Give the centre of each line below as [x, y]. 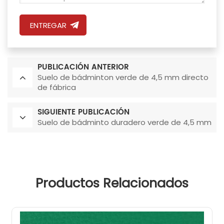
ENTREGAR [48, 25]
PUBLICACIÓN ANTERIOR [83, 67]
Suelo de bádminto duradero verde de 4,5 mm [124, 122]
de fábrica [57, 87]
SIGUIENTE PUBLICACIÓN [83, 112]
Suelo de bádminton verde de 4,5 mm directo [123, 77]
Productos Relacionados [112, 183]
